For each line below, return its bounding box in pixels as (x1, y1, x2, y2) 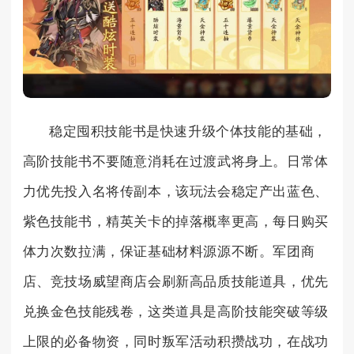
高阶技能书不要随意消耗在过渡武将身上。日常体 (22, 153, 329, 169)
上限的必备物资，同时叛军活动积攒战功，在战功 (22, 333, 329, 349)
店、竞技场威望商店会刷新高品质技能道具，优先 (22, 273, 329, 289)
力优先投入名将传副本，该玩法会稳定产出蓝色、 (22, 183, 329, 199)
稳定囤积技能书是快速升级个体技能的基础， (49, 123, 328, 139)
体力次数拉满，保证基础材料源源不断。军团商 (22, 243, 315, 259)
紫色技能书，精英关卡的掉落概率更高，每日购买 (22, 213, 329, 229)
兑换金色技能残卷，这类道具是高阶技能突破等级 (22, 303, 329, 319)
